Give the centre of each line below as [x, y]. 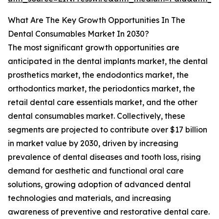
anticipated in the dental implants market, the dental [108, 61]
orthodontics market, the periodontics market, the [101, 89]
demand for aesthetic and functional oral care [96, 171]
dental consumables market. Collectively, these [97, 116]
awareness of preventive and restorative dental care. [109, 212]
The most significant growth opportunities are [94, 48]
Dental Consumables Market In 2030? [78, 34]
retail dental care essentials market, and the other [103, 102]
